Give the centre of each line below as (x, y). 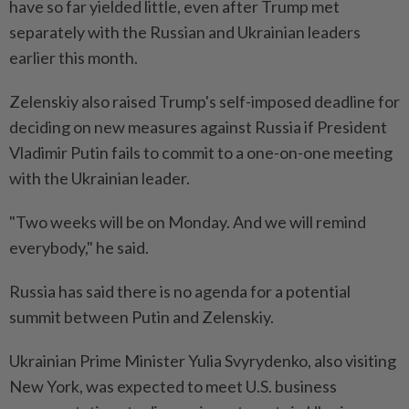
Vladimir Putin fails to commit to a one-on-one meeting (201, 153)
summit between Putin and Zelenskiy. (142, 317)
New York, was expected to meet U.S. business (173, 387)
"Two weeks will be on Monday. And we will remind (188, 222)
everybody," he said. (79, 248)
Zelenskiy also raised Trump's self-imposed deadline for (204, 102)
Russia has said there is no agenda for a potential (180, 292)
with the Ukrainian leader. (100, 178)
